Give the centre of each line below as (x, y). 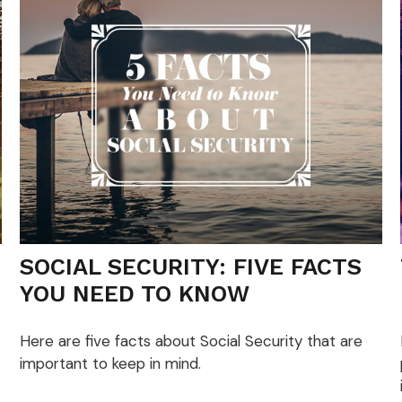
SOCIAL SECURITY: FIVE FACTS (191, 267)
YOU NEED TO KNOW (135, 294)
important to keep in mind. (111, 363)
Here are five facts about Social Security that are (192, 341)
